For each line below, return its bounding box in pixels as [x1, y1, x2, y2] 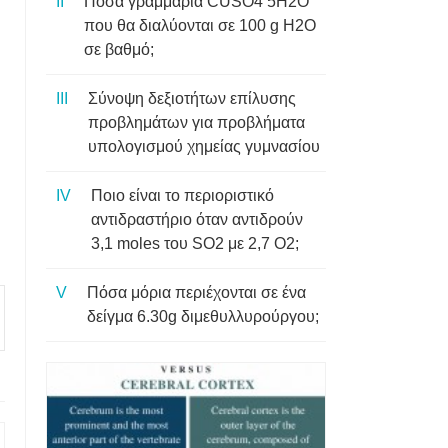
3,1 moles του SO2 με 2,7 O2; [91, 235, 299, 252]
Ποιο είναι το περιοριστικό [91, 187, 274, 204]
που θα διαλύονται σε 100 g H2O [84, 17, 316, 34]
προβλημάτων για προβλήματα [88, 114, 305, 131]
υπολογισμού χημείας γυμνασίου [88, 138, 320, 155]
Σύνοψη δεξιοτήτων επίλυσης [88, 90, 296, 107]
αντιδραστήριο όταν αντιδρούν [91, 211, 303, 228]
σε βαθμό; [84, 41, 154, 58]
